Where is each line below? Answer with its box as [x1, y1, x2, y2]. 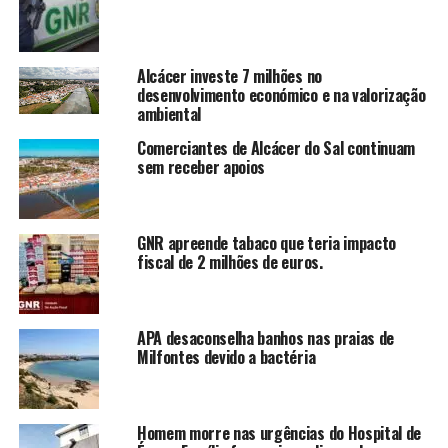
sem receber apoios [136, 154, 266, 179]
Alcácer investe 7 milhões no [136, 63, 322, 88]
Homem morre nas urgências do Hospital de [136, 420, 422, 445]
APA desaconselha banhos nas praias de [136, 325, 395, 350]
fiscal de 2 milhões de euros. [136, 249, 323, 274]
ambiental [136, 101, 201, 126]
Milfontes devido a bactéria [136, 344, 316, 369]
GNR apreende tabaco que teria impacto [136, 230, 397, 255]
